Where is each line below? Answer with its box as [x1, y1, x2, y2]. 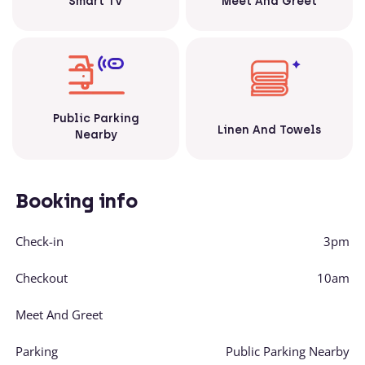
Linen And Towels [218, 122, 321, 137]
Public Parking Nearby [226, 343, 350, 359]
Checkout [15, 270, 68, 286]
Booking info [15, 189, 138, 213]
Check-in [15, 233, 64, 249]
